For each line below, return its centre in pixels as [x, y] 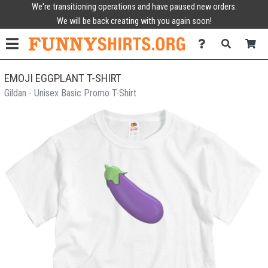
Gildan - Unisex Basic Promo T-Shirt [70, 93]
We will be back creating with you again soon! [134, 21]
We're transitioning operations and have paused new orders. [134, 7]
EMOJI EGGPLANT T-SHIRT [63, 78]
